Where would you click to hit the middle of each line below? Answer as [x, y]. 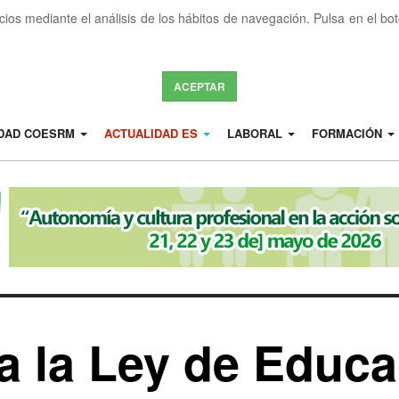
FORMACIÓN [348, 133]
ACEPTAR [199, 86]
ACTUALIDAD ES [152, 133]
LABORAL [256, 133]
